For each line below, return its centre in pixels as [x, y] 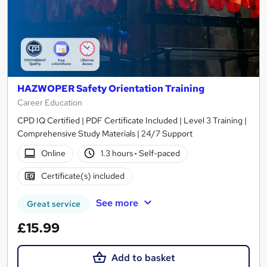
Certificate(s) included [83, 176]
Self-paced [159, 153]
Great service [54, 204]
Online [53, 153]
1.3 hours [118, 153]
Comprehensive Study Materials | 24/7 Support [105, 133]
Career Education [50, 102]
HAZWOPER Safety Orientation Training [111, 88]
